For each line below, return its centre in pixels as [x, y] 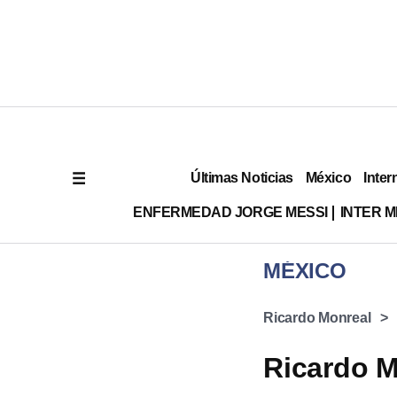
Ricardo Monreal [317, 318]
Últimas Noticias [242, 177]
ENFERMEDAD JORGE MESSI [230, 212]
